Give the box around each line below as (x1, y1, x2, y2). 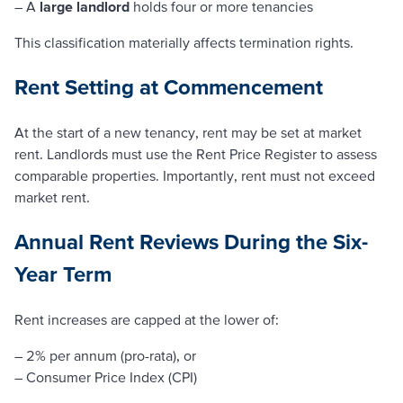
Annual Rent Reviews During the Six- (14, 228, 368, 254)
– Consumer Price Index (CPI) (14, 368, 197, 385)
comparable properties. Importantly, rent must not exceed (14, 166, 375, 184)
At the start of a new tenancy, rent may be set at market (14, 123, 362, 140)
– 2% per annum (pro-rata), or (14, 346, 196, 363)
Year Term (14, 261, 112, 286)
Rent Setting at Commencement (14, 74, 323, 99)
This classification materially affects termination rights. (14, 33, 354, 50)
